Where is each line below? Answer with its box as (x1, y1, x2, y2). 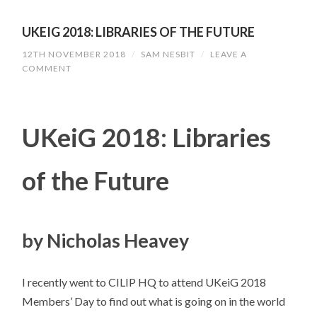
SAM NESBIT (141, 48, 196, 59)
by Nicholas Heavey (22, 228, 190, 252)
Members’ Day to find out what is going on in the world (22, 294, 286, 308)
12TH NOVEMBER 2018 (22, 48, 127, 59)
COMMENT (22, 62, 72, 74)
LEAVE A (210, 48, 248, 59)
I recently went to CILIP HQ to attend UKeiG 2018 (22, 275, 267, 289)
